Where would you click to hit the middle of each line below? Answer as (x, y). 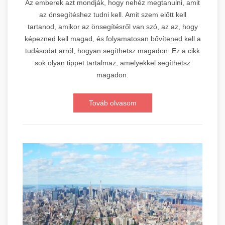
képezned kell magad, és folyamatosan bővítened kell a (113, 39)
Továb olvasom (113, 103)
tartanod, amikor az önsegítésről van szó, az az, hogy (113, 27)
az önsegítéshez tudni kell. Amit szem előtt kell (113, 15)
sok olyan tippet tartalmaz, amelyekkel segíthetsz (113, 63)
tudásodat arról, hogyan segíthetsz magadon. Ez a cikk (113, 51)
